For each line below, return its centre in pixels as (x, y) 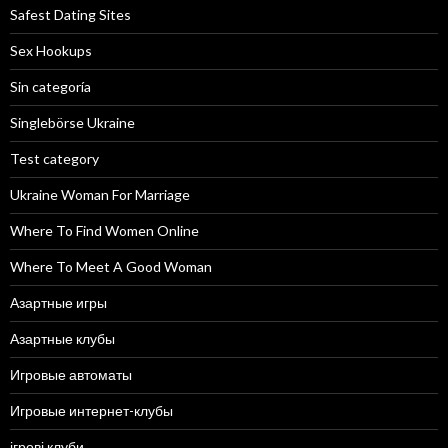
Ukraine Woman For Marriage (100, 194)
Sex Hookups (51, 50)
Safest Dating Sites (70, 14)
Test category (54, 158)
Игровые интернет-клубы (91, 410)
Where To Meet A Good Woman (111, 266)
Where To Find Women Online (104, 230)
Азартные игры (58, 302)
